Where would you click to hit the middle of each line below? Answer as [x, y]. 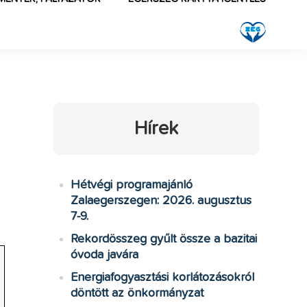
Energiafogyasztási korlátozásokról [162, 278]
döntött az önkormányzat [137, 293]
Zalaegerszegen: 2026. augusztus [161, 201]
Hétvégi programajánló [131, 185]
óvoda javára [104, 255]
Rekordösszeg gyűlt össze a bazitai [163, 239]
